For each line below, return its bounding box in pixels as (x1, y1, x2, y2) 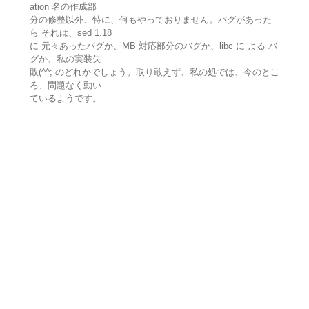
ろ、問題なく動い (29, 80, 101, 91)
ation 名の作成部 (29, 1, 97, 12)
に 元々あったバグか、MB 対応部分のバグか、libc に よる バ (29, 41, 277, 52)
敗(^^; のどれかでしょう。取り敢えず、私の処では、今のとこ (29, 67, 279, 78)
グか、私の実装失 (29, 54, 101, 65)
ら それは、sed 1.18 (29, 28, 112, 39)
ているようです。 (29, 93, 101, 104)
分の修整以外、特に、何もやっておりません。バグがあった (29, 14, 272, 26)
